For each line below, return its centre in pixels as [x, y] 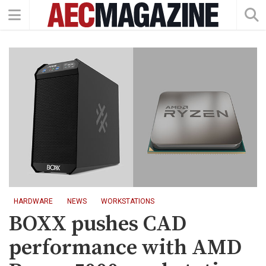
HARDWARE [33, 202]
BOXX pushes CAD [98, 224]
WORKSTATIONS [128, 202]
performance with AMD [125, 248]
